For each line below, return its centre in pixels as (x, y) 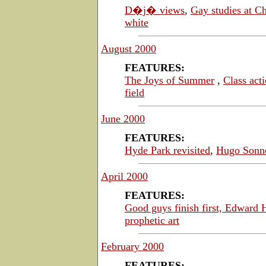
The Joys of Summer (170, 80)
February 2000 (132, 246)
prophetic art (152, 220)
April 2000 (124, 176)
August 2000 (129, 48)
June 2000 (123, 118)
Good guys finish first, (175, 208)
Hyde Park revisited (167, 150)
